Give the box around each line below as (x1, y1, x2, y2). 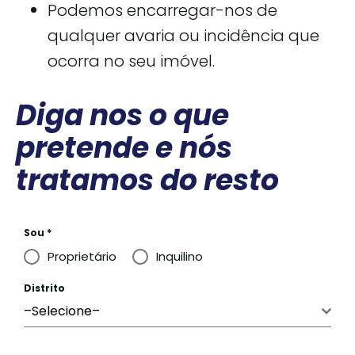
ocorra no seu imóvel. (48, 50, 215, 73)
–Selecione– (24, 302, 100, 321)
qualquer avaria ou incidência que (48, 25, 319, 48)
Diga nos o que (16, 95, 229, 136)
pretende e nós (16, 128, 232, 169)
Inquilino (156, 248, 203, 265)
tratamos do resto (16, 160, 279, 201)
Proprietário (48, 248, 116, 265)
